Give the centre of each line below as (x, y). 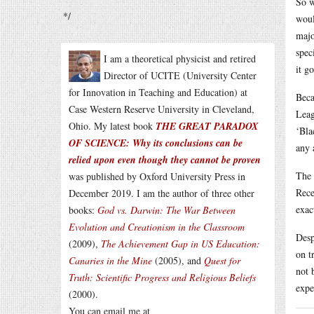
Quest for (222, 260)
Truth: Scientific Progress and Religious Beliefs (162, 277)
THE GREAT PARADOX (207, 126)
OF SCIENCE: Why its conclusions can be (156, 143)
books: (83, 210)
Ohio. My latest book (112, 126)
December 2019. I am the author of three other (162, 193)
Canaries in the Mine (110, 260)
